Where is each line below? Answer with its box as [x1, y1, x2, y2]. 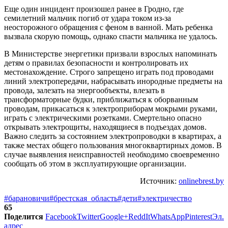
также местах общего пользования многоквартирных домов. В [4, 140, 222, 150]
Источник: [140, 176, 179, 185]
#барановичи [4, 193, 49, 203]
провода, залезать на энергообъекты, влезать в [4, 85, 165, 95]
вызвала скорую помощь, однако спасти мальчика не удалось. [4, 32, 217, 41]
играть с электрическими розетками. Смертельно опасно [4, 113, 202, 122]
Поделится [4, 212, 43, 221]
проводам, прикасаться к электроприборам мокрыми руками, [4, 104, 217, 113]
